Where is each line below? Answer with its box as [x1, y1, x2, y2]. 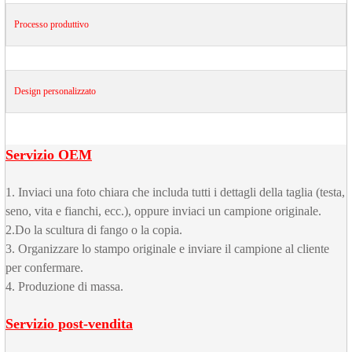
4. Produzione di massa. [5, 280, 123, 294]
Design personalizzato [14, 86, 96, 97]
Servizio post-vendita [5, 316, 133, 332]
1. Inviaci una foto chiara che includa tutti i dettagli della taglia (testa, [5, 185, 345, 200]
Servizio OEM [5, 147, 92, 163]
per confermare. [5, 261, 83, 275]
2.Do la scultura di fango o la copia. [5, 223, 182, 237]
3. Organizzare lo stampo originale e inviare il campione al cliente [5, 242, 329, 256]
